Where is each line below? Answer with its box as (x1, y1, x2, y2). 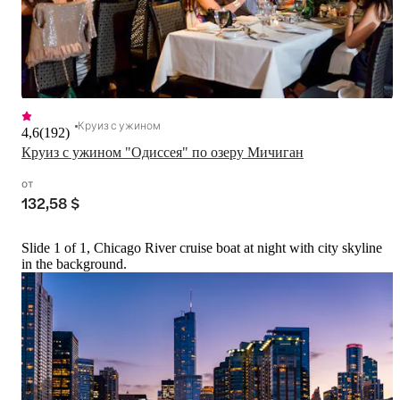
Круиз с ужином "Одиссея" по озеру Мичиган (21, 145, 304, 161)
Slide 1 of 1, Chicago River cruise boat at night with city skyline (21, 240, 382, 256)
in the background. (21, 256, 127, 272)
